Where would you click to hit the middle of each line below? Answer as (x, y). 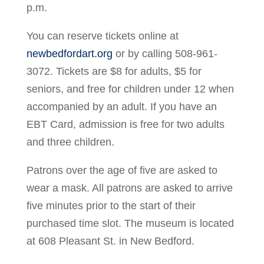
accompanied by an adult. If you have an (121, 106)
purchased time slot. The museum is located (130, 223)
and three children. (70, 142)
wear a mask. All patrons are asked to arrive (129, 188)
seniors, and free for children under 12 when (130, 89)
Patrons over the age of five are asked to (122, 170)
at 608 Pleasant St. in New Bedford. (110, 241)
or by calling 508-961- (165, 53)
